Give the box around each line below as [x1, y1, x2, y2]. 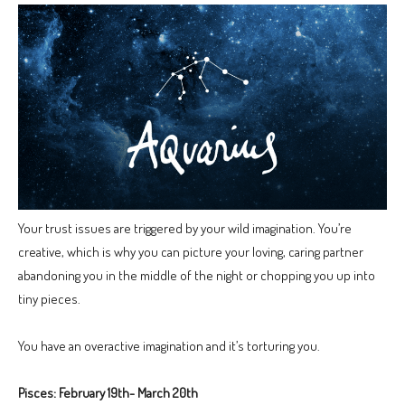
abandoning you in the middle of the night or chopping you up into [18, 267, 375, 285]
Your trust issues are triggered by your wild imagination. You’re [18, 220, 352, 238]
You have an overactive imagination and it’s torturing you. [18, 337, 320, 355]
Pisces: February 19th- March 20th [18, 384, 198, 402]
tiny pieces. [18, 290, 80, 308]
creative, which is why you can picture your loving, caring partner [18, 243, 363, 261]
